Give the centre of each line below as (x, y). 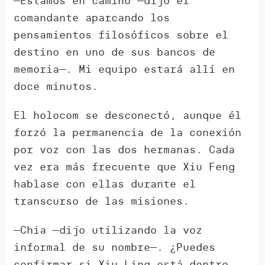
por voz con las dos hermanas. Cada (125, 150)
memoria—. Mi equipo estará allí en (125, 69)
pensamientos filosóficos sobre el (121, 35)
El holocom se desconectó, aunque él (128, 115)
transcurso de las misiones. (102, 201)
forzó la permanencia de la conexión (128, 132)
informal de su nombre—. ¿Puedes (115, 247)
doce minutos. (56, 86)
